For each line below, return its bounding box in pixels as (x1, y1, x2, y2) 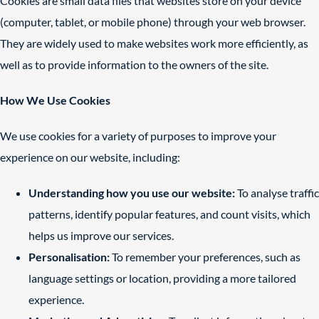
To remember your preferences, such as (110, 250, 300, 263)
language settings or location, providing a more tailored (28, 271, 296, 285)
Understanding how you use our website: (28, 186, 235, 199)
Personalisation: (28, 250, 110, 263)
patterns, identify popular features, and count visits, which (28, 207, 310, 221)
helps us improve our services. (28, 229, 174, 242)
